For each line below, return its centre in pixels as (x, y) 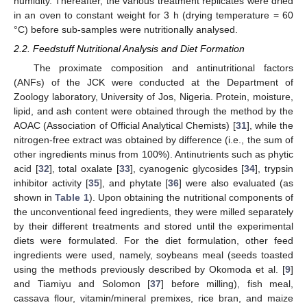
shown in (35, 198)
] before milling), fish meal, (227, 284)
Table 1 (72, 198)
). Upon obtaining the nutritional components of (191, 198)
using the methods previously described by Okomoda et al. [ (149, 270)
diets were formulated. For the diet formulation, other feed (153, 241)
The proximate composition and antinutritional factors (163, 68)
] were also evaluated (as (236, 183)
